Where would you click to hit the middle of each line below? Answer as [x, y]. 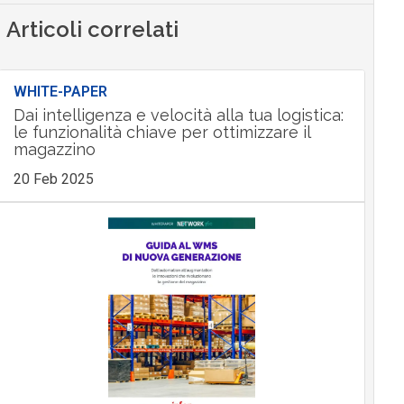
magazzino [54, 150]
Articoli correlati [93, 30]
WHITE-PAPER [60, 92]
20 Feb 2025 [53, 179]
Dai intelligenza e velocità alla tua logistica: [178, 115]
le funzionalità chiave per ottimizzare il [161, 133]
